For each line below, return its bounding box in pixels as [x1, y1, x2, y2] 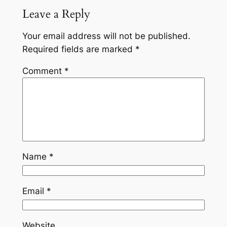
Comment [22, 65, 64, 76]
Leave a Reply [22, 6, 90, 22]
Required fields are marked [22, 44, 135, 54]
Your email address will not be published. [22, 30, 191, 41]
